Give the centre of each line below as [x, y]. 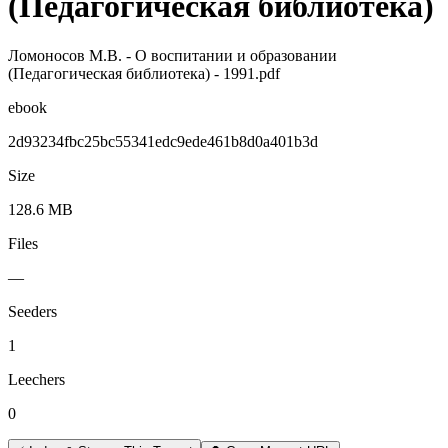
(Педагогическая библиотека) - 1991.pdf [144, 73]
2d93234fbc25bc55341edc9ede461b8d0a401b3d [163, 141]
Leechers [36, 379]
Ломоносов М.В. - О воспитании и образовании [172, 55]
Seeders [32, 311]
